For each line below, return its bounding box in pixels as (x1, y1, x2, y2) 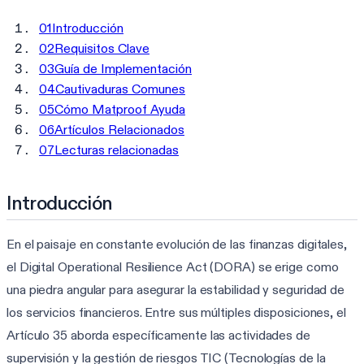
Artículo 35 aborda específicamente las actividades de (6, 327, 310, 343)
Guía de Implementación (54, 60, 192, 76)
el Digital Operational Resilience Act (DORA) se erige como (6, 258, 339, 275)
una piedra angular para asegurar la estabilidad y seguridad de (6, 281, 345, 297)
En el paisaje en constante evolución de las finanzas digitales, (6, 236, 347, 252)
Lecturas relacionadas (54, 141, 179, 158)
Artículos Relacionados (54, 121, 184, 137)
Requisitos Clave (54, 40, 149, 56)
